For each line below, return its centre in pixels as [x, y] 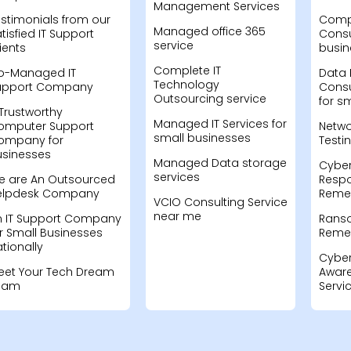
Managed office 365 [209, 31]
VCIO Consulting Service [220, 202]
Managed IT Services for [220, 124]
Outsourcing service [210, 99]
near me [177, 216]
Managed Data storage [220, 163]
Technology [186, 85]
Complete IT [187, 71]
